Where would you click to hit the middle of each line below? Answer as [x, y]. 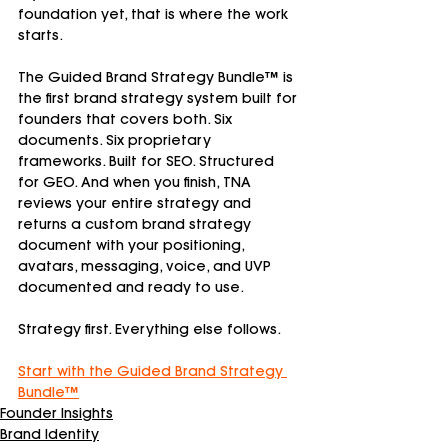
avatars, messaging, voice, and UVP [146, 267]
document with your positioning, [133, 246]
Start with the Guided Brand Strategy [152, 372]
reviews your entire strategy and [136, 204]
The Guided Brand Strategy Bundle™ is [157, 78]
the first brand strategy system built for [159, 99]
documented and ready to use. [131, 288]
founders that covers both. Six [127, 120]
